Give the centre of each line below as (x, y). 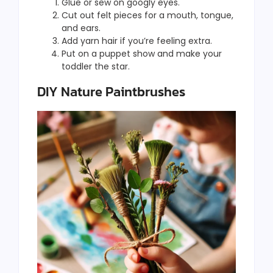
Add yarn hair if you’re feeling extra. (137, 41)
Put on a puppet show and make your (142, 53)
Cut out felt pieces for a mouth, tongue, (147, 15)
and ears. (81, 28)
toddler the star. (96, 66)
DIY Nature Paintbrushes (111, 91)
